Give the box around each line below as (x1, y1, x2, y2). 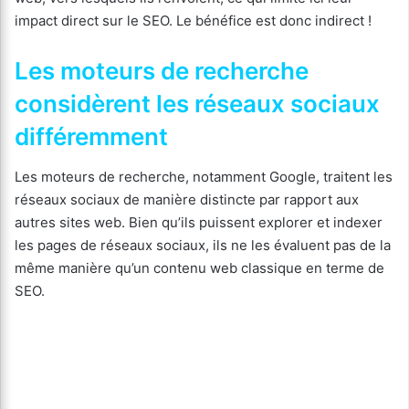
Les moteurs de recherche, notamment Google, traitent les (15, 167, 393, 185)
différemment (15, 121, 168, 151)
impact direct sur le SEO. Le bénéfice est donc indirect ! (15, 11, 372, 29)
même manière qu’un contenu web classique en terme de (15, 258, 384, 277)
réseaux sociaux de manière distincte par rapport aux (15, 190, 359, 208)
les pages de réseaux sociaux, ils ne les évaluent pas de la (15, 236, 391, 254)
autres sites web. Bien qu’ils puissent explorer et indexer (15, 213, 383, 231)
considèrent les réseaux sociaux (15, 89, 380, 118)
